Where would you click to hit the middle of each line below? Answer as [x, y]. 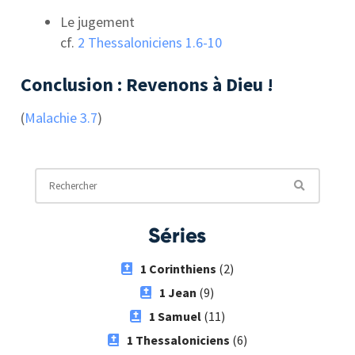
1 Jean [178, 292]
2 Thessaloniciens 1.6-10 [150, 42]
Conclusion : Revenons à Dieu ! [147, 84]
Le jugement [98, 21]
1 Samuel [175, 316]
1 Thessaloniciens [178, 340]
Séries [177, 235]
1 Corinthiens [178, 268]
